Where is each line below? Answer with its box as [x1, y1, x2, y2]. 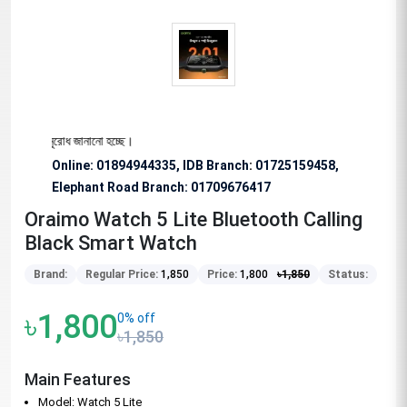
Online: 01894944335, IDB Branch [52, 158, 249, 173]
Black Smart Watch [25, 232, 197, 254]
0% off [117, 310, 155, 325]
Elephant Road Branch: [52, 180, 191, 194]
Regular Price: [85, 268, 161, 281]
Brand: [34, 268, 67, 281]
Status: [328, 268, 368, 281]
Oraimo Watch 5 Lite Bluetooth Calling [25, 208, 362, 231]
